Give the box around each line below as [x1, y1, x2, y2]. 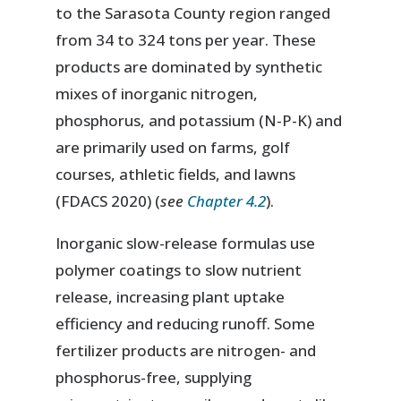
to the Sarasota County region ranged [55, 3, 331, 24]
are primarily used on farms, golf [55, 137, 291, 158]
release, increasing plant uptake [55, 286, 286, 308]
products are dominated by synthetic [55, 56, 323, 78]
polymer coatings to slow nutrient [55, 260, 303, 281]
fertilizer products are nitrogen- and [55, 340, 317, 362]
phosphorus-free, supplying [55, 367, 252, 388]
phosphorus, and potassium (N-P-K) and [55, 110, 343, 132]
